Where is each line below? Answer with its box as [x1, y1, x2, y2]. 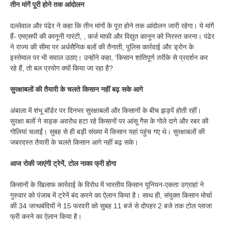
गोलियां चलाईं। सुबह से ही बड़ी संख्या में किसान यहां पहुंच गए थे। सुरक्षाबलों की [10, 128, 205, 136]
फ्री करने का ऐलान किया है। [10, 212, 82, 221]
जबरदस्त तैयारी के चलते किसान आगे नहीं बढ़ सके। [10, 138, 138, 147]
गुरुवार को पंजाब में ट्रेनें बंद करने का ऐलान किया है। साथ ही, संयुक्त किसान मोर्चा [10, 191, 212, 200]
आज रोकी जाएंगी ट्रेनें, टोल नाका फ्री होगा [10, 159, 116, 168]
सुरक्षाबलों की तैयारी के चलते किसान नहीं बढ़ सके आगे [10, 85, 143, 94]
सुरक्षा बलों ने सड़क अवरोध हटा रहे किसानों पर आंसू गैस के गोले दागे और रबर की [10, 117, 208, 126]
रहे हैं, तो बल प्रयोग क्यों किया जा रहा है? [10, 64, 113, 73]
